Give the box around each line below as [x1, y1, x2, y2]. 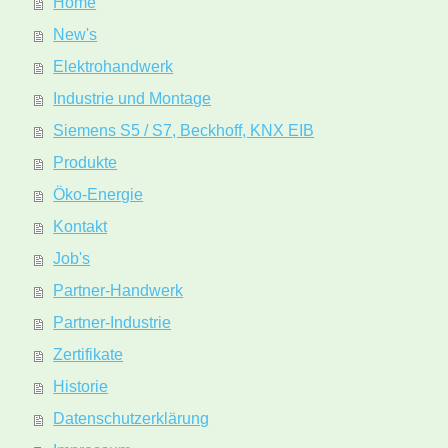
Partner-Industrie [53, 314, 172, 332]
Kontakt [53, 218, 108, 236]
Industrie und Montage [53, 90, 212, 108]
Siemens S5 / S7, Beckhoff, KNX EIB [53, 122, 315, 140]
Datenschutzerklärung [53, 410, 210, 428]
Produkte [53, 154, 118, 172]
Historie [53, 378, 109, 396]
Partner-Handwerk [53, 282, 184, 300]
